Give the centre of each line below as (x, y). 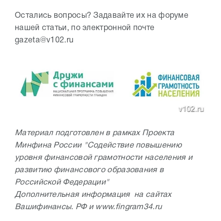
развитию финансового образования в (90, 170)
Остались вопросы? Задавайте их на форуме (102, 16)
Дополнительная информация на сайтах (93, 195)
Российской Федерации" (63, 182)
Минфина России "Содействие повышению (98, 145)
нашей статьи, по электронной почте (85, 28)
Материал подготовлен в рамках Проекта (95, 133)
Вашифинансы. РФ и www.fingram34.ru (89, 207)
